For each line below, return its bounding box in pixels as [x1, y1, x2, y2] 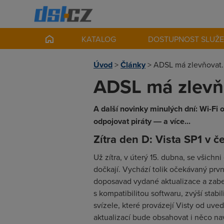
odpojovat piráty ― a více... [93, 115, 190, 127]
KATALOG [81, 33, 116, 44]
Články [120, 59, 145, 70]
